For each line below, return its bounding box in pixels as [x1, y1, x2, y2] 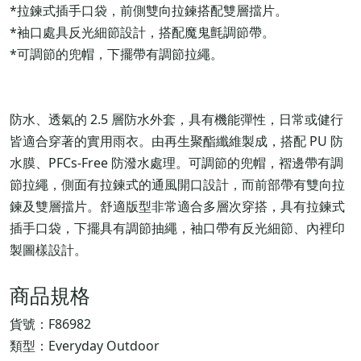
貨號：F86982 [10, 315, 91, 334]
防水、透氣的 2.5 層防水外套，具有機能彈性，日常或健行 [10, 110, 343, 129]
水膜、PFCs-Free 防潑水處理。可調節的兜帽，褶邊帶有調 [10, 154, 343, 172]
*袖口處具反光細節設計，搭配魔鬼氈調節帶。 [10, 23, 275, 42]
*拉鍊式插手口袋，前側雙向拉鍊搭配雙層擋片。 [10, 2, 288, 20]
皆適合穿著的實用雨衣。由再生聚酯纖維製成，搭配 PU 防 [10, 132, 343, 151]
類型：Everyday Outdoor [10, 337, 160, 355]
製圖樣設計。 [10, 241, 87, 259]
